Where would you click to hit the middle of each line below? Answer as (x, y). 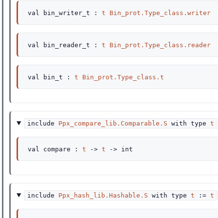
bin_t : (57, 77)
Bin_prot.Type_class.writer (160, 13)
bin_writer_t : (71, 13)
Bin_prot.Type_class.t (123, 77)
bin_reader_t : (71, 45)
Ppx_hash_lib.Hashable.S (103, 195)
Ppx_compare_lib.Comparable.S (113, 123)
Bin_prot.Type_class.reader (160, 45)
